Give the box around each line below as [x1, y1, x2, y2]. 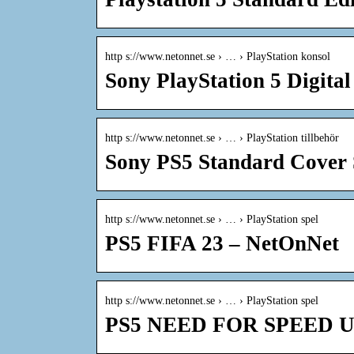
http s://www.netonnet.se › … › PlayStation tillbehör [105, 132, 339, 145]
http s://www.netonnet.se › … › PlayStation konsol [105, 51, 330, 63]
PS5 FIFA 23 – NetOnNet [105, 232, 339, 256]
